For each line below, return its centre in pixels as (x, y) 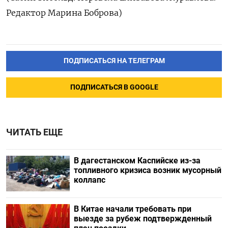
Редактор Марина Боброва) (64, 13)
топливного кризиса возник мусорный (147, 170)
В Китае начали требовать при (132, 209)
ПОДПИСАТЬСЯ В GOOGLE (114, 87)
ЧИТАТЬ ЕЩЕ (34, 132)
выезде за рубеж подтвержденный (142, 219)
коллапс (89, 180)
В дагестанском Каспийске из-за (137, 160)
